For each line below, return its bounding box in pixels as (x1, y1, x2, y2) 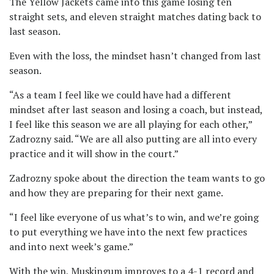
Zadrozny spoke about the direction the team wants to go (9, 171, 265, 185)
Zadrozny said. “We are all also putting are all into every (9, 132, 257, 146)
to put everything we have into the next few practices (9, 225, 247, 239)
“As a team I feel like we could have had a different (9, 88, 231, 102)
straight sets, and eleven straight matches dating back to (9, 10, 261, 24)
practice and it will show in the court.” (9, 147, 180, 161)
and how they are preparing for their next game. (9, 186, 225, 200)
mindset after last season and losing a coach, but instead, (9, 103, 262, 117)
